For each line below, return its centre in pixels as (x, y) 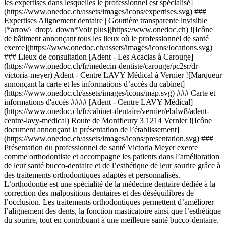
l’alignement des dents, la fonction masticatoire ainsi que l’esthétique (112, 211)
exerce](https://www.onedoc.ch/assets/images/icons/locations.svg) (108, 48)
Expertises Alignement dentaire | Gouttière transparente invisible (106, 20)
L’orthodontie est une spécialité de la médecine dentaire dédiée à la (110, 184)
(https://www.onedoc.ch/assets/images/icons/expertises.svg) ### (105, 11)
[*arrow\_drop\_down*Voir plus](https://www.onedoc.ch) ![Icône (108, 30)
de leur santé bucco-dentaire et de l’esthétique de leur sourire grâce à (112, 166)
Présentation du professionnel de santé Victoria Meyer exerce (101, 148)
